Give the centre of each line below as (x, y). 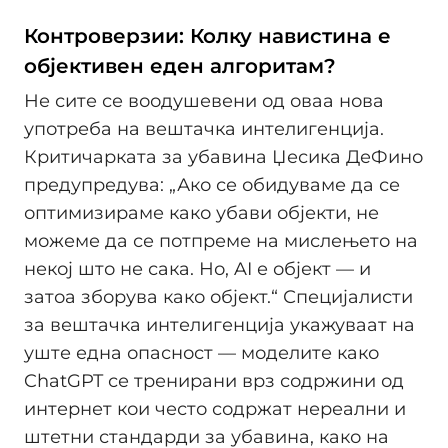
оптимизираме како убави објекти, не (201, 213)
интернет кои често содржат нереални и (215, 409)
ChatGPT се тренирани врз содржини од (214, 381)
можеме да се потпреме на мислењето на (221, 241)
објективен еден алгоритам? (180, 65)
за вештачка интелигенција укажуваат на (219, 325)
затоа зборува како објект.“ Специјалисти (218, 297)
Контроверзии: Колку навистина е (207, 35)
